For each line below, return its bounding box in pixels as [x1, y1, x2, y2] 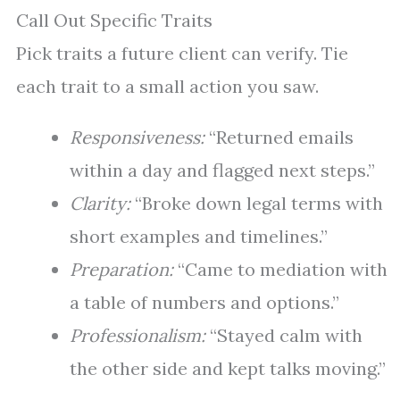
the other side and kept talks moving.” [70, 357, 386, 380]
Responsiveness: [70, 126, 204, 149]
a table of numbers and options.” [70, 291, 339, 314]
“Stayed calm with [205, 324, 362, 347]
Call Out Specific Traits [16, 9, 212, 32]
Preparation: [70, 258, 173, 281]
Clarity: [70, 192, 130, 215]
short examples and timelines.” [70, 225, 328, 248]
